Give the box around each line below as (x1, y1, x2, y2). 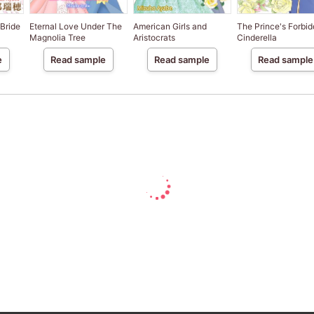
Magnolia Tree (29, 32, 86, 43)
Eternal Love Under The (29, 21, 122, 32)
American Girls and (132, 21, 207, 32)
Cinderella (236, 32, 277, 43)
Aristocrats (132, 32, 175, 43)
